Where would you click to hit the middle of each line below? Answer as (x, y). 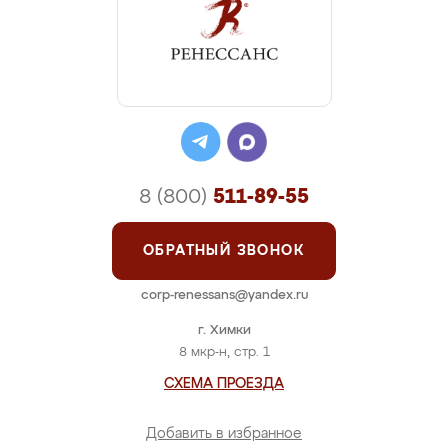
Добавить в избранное (224, 434)
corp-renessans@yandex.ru (224, 295)
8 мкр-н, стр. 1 (224, 352)
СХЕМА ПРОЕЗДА (224, 384)
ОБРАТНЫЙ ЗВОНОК (224, 251)
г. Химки (224, 330)
